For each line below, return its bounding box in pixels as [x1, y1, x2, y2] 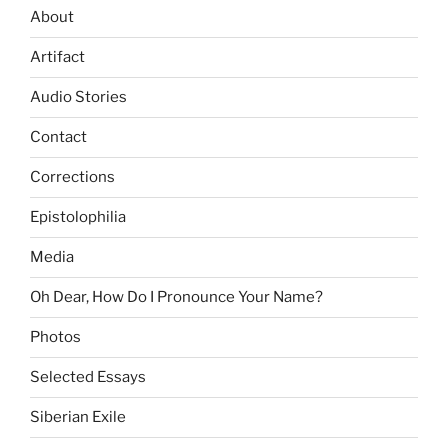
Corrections [30, 168, 115, 187]
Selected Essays [30, 368, 146, 387]
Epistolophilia [30, 208, 126, 227]
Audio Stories [30, 88, 127, 107]
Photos [30, 328, 81, 347]
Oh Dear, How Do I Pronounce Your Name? [30, 288, 323, 307]
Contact [30, 128, 87, 147]
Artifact [30, 48, 85, 67]
